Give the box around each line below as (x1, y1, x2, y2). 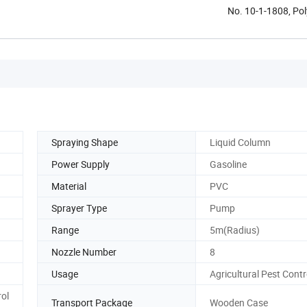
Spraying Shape (51, 135, 118, 149)
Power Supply (51, 157, 110, 171)
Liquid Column (210, 135, 271, 149)
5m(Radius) (210, 223, 260, 236)
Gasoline (210, 157, 247, 171)
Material (51, 179, 86, 193)
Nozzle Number (51, 245, 116, 258)
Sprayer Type (51, 201, 107, 214)
